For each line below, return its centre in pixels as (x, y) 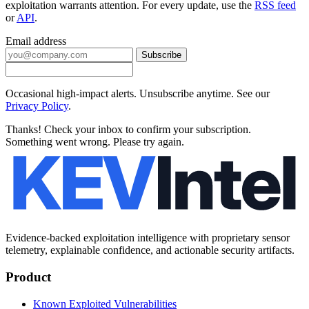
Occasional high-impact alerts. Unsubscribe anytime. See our (138, 93)
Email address (36, 41)
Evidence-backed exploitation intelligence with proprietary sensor (148, 238)
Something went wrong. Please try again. (95, 141)
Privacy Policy (37, 106)
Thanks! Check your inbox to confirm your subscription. (128, 129)
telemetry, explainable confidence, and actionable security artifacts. (150, 250)
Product (28, 277)
